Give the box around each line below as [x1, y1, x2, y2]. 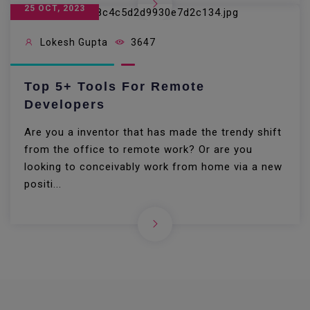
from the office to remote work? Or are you [24, 143, 253, 156]
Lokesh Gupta [37, 36, 108, 48]
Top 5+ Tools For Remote [24, 79, 205, 93]
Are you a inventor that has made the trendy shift [24, 125, 282, 138]
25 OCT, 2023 [24, 3, 85, 14]
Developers [24, 97, 105, 111]
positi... [24, 177, 62, 190]
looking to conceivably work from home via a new [24, 160, 282, 173]
